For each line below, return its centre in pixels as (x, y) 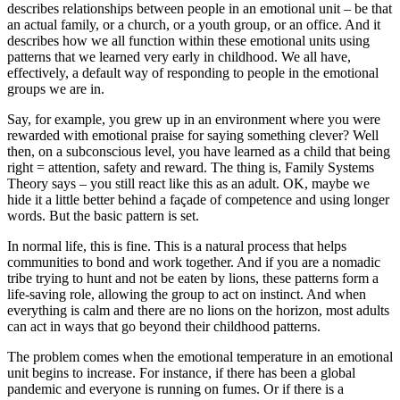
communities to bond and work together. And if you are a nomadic (194, 262)
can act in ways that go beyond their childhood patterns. (164, 327)
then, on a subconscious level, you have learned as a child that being (199, 152)
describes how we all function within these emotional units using (188, 41)
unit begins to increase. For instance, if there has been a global (181, 373)
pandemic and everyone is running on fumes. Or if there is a (175, 389)
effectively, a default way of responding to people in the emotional (193, 73)
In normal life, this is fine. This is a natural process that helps (177, 246)
